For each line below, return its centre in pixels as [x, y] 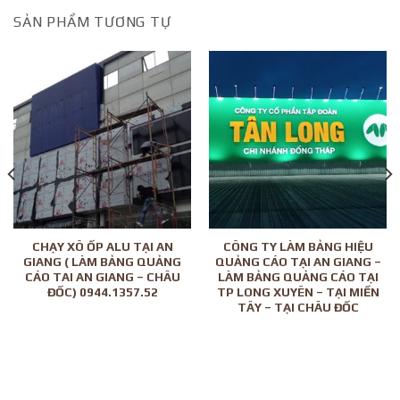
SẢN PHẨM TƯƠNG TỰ [92, 21]
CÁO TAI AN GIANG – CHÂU [102, 277]
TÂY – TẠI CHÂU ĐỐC [298, 308]
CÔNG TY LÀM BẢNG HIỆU [298, 247]
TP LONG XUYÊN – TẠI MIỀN [298, 292]
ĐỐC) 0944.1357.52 [102, 292]
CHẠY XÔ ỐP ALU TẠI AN [102, 247]
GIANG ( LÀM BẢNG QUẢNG [102, 262]
